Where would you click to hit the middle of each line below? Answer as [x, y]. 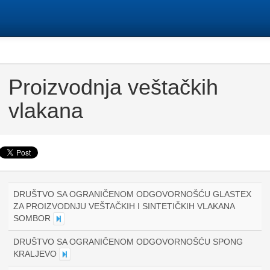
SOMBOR [33, 218]
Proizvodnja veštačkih [113, 87]
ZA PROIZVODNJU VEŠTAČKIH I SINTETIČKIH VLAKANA [124, 206]
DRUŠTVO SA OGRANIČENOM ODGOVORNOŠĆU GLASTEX [132, 194]
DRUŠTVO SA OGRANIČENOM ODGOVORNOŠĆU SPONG [128, 242]
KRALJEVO [36, 254]
